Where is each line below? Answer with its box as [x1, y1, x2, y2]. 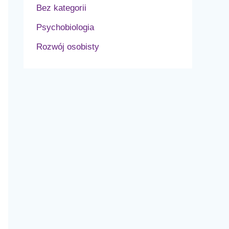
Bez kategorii [36, 3, 86, 13]
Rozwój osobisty [36, 42, 99, 52]
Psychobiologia [36, 22, 94, 32]
